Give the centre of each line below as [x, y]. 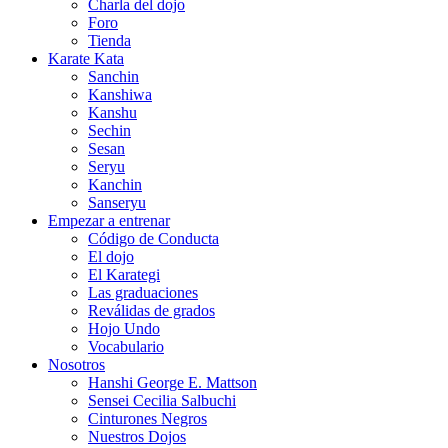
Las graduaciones [143, 292]
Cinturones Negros [147, 418]
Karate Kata [86, 58]
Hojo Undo [124, 328]
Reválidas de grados [151, 310]
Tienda [109, 40]
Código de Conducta [153, 238]
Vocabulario [126, 346]
